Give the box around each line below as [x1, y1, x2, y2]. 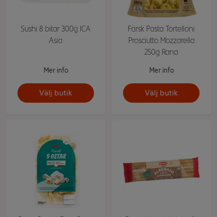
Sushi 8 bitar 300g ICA [21, 24, 91, 33]
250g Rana [144, 47, 178, 57]
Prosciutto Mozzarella [128, 36, 195, 45]
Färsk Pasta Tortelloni [128, 24, 195, 33]
